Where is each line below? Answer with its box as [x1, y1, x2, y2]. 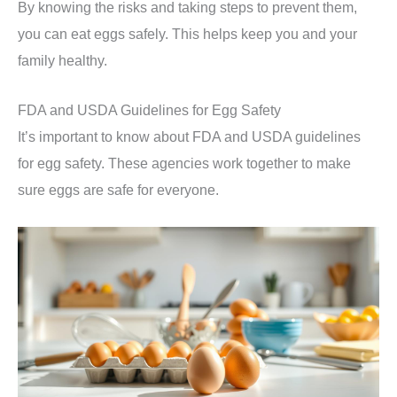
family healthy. [18, 52, 107, 69]
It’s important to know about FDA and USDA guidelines [18, 128, 361, 145]
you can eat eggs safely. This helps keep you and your [18, 26, 357, 43]
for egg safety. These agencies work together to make [18, 155, 351, 172]
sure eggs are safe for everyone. [18, 182, 219, 198]
